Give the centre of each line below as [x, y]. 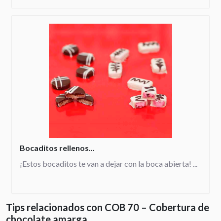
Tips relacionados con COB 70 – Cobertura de [108, 207]
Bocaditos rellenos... [57, 148]
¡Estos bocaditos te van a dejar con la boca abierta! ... [109, 164]
